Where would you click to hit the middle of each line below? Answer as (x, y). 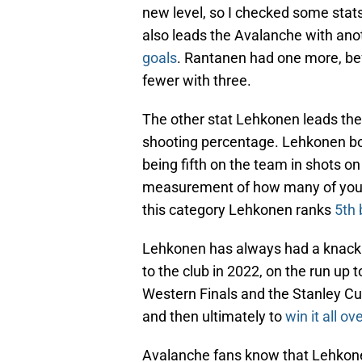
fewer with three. (197, 81)
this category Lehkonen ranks (238, 210)
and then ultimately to (214, 317)
